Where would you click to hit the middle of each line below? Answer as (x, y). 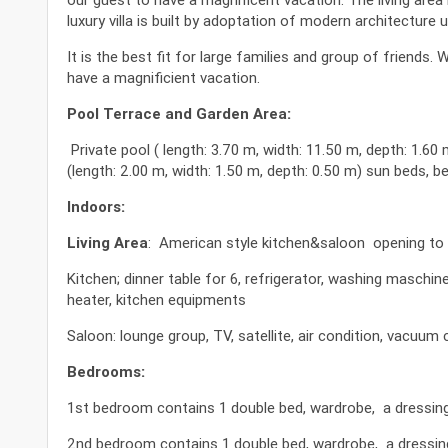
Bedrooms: (105, 372)
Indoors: (95, 207)
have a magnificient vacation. (163, 78)
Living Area (107, 243)
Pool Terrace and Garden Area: (178, 114)
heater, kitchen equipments (156, 300)
